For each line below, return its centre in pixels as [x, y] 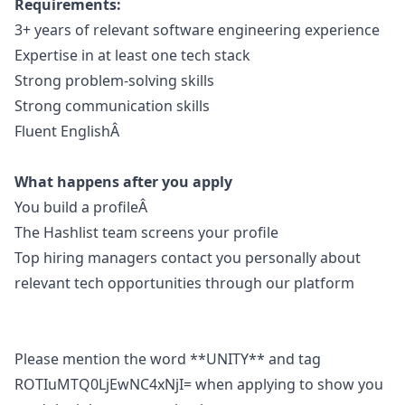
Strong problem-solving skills [114, 80]
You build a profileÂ [83, 207]
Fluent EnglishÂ [69, 131]
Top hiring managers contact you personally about [188, 258]
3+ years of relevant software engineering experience [197, 30]
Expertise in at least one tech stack [132, 55]
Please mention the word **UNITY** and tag [168, 359]
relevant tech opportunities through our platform [184, 283]
